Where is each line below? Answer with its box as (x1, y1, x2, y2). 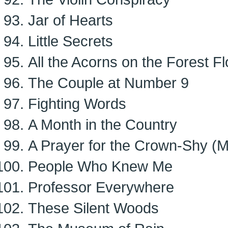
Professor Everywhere (28, 179, 174, 195)
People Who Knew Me (28, 158, 173, 175)
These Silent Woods (28, 199, 159, 216)
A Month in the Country (28, 116, 177, 133)
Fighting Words (28, 95, 126, 112)
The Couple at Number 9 (28, 74, 189, 91)
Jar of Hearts (28, 12, 113, 28)
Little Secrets (28, 33, 113, 49)
